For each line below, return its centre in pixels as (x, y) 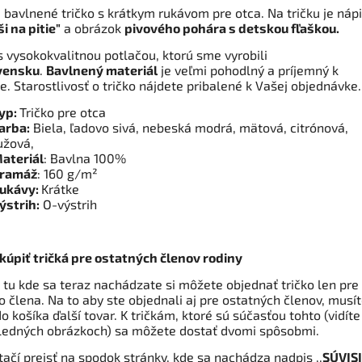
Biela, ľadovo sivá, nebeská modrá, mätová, (160, 128)
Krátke (60, 189)
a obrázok (93, 28)
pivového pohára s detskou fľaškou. (232, 28)
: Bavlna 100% (85, 158)
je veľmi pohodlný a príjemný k (248, 70)
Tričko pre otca (63, 112)
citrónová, (319, 128)
